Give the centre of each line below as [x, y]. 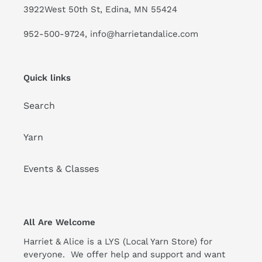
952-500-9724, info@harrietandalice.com [111, 34]
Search [39, 106]
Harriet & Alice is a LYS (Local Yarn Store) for [118, 241]
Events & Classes [61, 169]
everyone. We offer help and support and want [124, 254]
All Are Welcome [59, 223]
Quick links [47, 77]
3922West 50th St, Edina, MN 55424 [100, 10]
